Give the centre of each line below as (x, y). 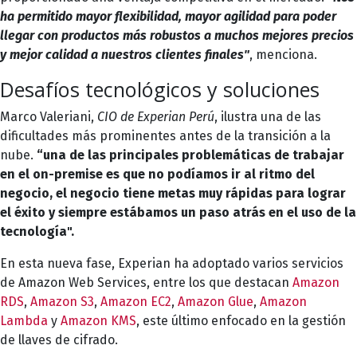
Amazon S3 (62, 301)
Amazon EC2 (136, 301)
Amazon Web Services (81, 282)
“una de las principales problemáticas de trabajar (190, 155)
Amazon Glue (216, 301)
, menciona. (283, 54)
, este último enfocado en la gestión (241, 320)
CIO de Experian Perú (156, 116)
